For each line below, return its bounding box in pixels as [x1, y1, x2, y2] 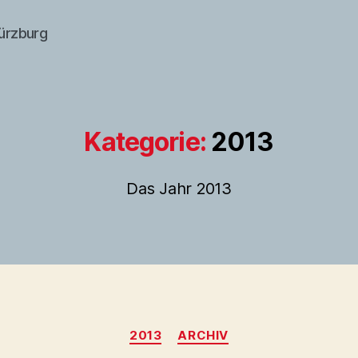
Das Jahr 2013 [126, 179, 232, 198]
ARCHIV [177, 328, 229, 343]
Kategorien [178, 320, 249, 336]
